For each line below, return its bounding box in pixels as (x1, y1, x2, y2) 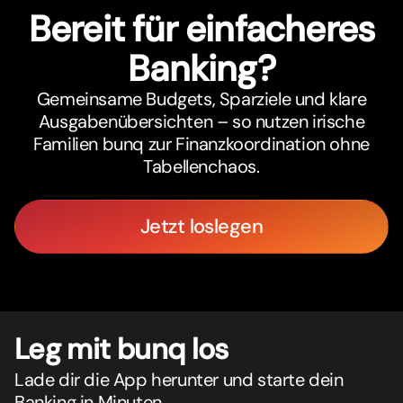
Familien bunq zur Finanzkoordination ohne (33, 131, 370, 156)
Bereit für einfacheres (28, 4, 375, 52)
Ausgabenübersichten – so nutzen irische (38, 109, 365, 133)
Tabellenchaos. (143, 154, 260, 178)
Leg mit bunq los (14, 330, 228, 368)
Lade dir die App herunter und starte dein (14, 368, 344, 391)
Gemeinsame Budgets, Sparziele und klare (36, 86, 367, 111)
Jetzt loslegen (139, 212, 264, 239)
